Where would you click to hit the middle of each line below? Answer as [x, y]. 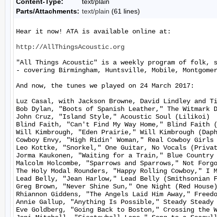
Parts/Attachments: [48, 11]
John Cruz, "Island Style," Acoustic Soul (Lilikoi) [113, 117]
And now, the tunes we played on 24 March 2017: [105, 86]
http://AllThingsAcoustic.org [70, 47]
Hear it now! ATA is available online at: [93, 31]
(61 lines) [125, 11]
